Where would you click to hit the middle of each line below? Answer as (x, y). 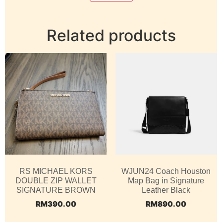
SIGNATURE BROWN (56, 190)
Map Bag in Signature (166, 180)
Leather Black (166, 190)
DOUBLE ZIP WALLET (56, 180)
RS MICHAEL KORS (56, 171)
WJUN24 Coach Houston (166, 171)
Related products (111, 35)
